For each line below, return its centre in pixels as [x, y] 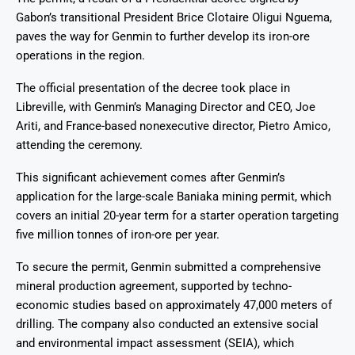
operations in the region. [80, 56]
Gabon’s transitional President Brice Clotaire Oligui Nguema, [174, 18]
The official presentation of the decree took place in [153, 88]
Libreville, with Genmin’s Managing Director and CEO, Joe [166, 107]
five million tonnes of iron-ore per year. [118, 235]
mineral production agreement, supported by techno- [154, 286]
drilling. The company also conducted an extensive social [167, 324]
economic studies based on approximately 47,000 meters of [174, 305]
